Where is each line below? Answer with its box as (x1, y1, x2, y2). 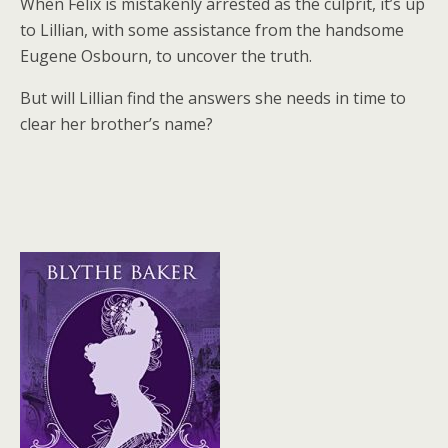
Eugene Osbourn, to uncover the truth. (20, 45, 312, 67)
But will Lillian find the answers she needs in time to (20, 87, 406, 109)
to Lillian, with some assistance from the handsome (20, 19, 404, 41)
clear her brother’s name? (20, 113, 213, 135)
